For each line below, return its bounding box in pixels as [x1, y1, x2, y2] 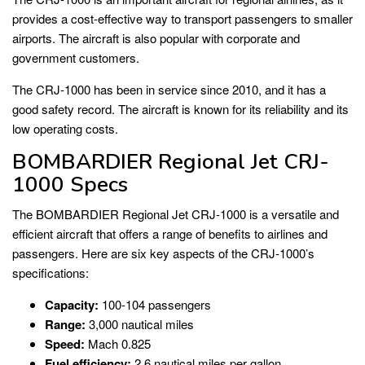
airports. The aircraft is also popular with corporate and [12, 29, 300, 46]
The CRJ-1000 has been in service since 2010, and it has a [12, 80, 326, 98]
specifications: [12, 263, 89, 281]
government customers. [12, 48, 139, 66]
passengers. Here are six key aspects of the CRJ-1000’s [12, 244, 314, 262]
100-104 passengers [99, 295, 211, 313]
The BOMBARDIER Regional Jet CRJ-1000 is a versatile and [12, 204, 339, 222]
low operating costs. [12, 119, 118, 137]
